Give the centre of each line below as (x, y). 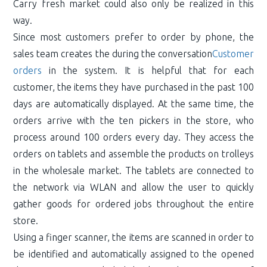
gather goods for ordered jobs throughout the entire (133, 204)
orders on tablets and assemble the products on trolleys (133, 153)
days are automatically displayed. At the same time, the (133, 103)
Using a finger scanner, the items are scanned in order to (133, 237)
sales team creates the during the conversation (113, 53)
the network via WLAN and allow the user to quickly (133, 187)
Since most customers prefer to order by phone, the (133, 37)
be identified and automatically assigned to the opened (133, 254)
